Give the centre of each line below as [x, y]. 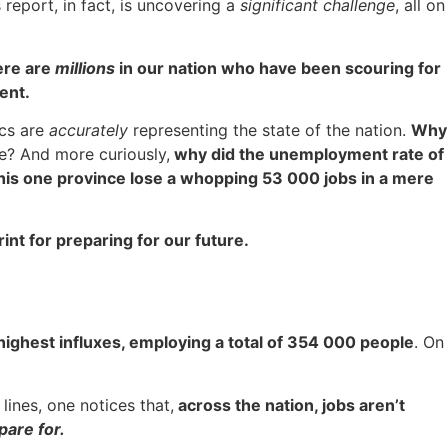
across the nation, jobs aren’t [289, 404]
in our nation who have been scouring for [280, 67]
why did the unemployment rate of [307, 154]
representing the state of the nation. [269, 130]
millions [87, 67]
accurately [88, 130]
